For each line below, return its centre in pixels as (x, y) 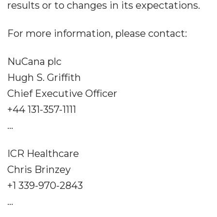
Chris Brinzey (39, 170)
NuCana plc (34, 62)
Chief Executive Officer (62, 93)
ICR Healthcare (43, 154)
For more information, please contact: (97, 33)
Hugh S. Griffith (44, 77)
